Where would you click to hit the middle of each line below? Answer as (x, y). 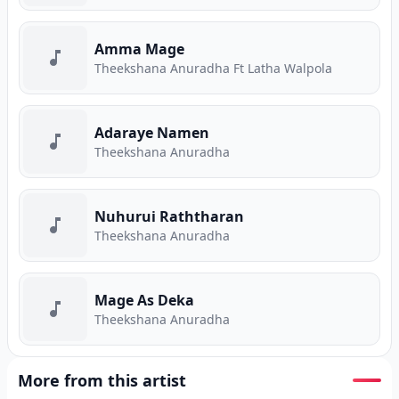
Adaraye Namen (152, 133)
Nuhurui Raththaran (169, 216)
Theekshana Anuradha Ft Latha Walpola (213, 68)
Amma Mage (139, 49)
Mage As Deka (144, 300)
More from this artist (102, 380)
